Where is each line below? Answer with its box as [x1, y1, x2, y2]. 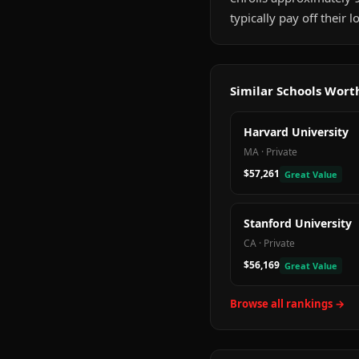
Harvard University [244, 124, 349, 139]
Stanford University [244, 216, 352, 231]
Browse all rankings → [230, 296, 345, 311]
